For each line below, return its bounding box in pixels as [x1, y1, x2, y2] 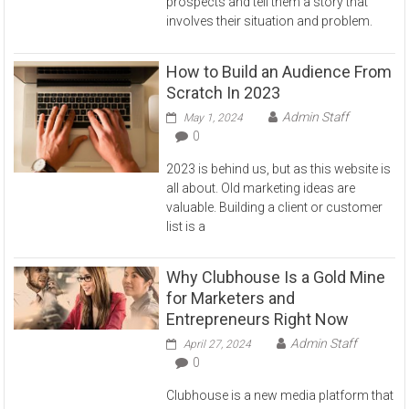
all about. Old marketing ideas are [166, 180, 356, 195]
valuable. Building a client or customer [166, 199, 383, 215]
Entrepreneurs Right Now [166, 309, 350, 329]
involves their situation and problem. [166, 14, 373, 29]
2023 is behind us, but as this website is [166, 161, 392, 176]
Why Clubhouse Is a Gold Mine [166, 267, 386, 287]
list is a [166, 218, 206, 234]
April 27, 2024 [184, 337, 252, 351]
